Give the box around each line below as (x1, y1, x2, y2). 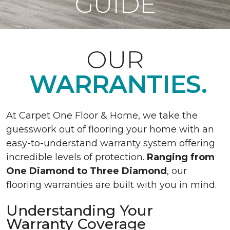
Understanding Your (6, 202, 153, 219)
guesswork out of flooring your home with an (6, 124, 214, 135)
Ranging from (147, 151, 215, 163)
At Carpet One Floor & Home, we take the (6, 110, 198, 121)
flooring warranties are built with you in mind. (6, 179, 219, 190)
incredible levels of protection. (6, 151, 147, 163)
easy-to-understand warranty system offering (6, 138, 215, 149)
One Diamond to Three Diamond (6, 165, 167, 177)
